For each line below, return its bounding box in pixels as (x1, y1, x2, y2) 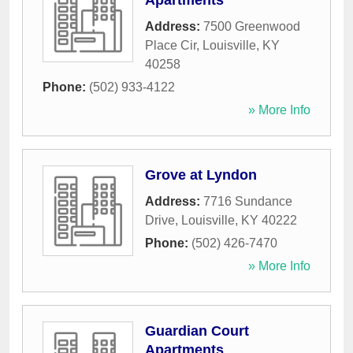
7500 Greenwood (203, 20, 300, 34)
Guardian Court (145, 323, 249, 340)
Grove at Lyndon (145, 167, 257, 184)
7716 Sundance (203, 195, 292, 209)
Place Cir (145, 39, 196, 53)
